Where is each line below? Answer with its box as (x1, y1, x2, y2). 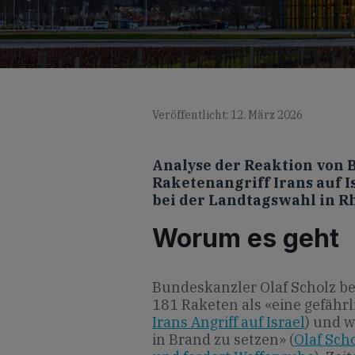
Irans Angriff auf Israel (152, 312, 305, 331)
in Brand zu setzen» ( (152, 330, 294, 349)
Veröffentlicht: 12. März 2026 (152, 108, 303, 122)
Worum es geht (152, 222, 339, 254)
